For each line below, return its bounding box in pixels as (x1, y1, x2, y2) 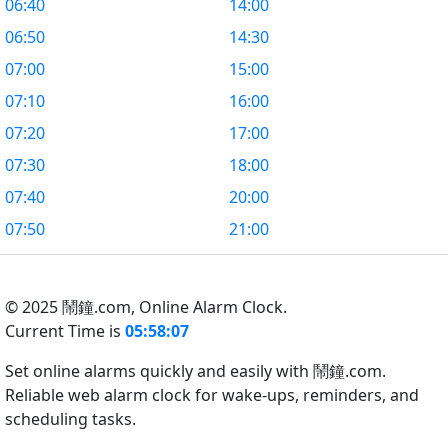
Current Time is (5, 320, 125, 342)
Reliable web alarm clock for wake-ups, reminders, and (5, 384, 419, 406)
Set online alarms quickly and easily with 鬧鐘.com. (5, 360, 386, 382)
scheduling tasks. (5, 408, 136, 430)
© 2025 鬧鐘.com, (5, 296, 139, 318)
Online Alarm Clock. (139, 296, 287, 318)
